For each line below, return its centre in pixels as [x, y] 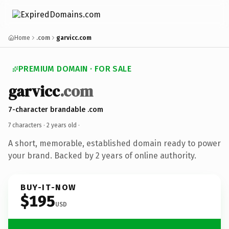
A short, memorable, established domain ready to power [114, 143]
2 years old [62, 125]
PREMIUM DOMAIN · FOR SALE [75, 69]
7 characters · [27, 125]
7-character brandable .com [56, 109]
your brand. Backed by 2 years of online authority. [102, 155]
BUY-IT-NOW [49, 187]
